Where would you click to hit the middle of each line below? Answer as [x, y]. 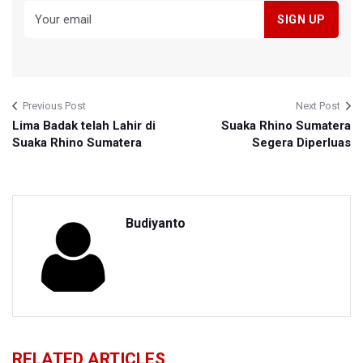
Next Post [318, 106]
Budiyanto [156, 224]
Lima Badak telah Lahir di [84, 126]
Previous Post [54, 106]
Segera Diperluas [301, 143]
